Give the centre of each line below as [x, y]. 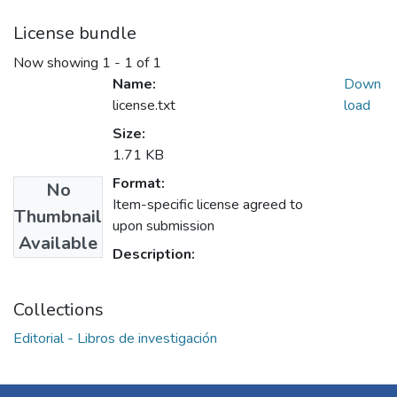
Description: [154, 255]
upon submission [163, 226]
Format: [139, 184]
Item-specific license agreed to [208, 205]
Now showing [58, 63]
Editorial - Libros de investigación [115, 339]
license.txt [144, 106]
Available [58, 244]
